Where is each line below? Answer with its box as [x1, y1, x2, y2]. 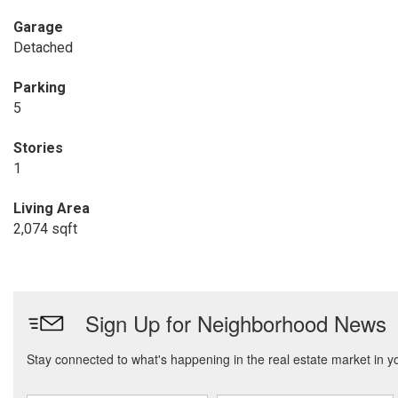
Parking [13, 79, 66, 96]
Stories [13, 139, 63, 156]
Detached [13, 39, 73, 56]
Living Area [13, 200, 90, 217]
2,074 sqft [13, 220, 77, 237]
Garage [13, 19, 63, 36]
